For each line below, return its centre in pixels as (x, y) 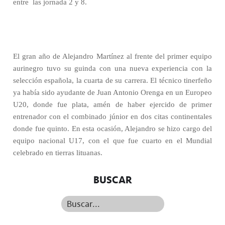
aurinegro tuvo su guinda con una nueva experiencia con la (113, 68)
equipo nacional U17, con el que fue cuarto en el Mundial (113, 141)
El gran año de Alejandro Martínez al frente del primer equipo (113, 56)
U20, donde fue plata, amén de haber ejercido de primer (113, 104)
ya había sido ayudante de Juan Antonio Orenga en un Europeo (113, 92)
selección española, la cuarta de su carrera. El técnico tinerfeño (113, 80)
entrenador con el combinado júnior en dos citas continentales (113, 117)
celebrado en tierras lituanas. (58, 153)
